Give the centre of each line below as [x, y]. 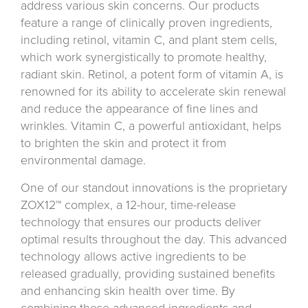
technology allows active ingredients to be [133, 257]
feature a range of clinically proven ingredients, [146, 23]
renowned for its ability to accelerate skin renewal [153, 92]
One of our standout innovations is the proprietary [154, 188]
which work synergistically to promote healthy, [144, 57]
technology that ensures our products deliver [141, 222]
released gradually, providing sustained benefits [148, 274]
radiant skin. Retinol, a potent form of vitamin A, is [152, 75]
